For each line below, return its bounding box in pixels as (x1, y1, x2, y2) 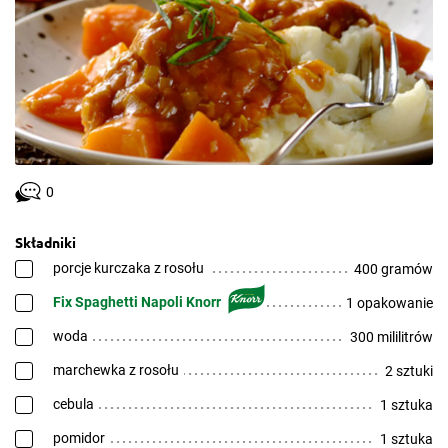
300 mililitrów (350, 329, 433, 345)
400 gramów (354, 261, 433, 277)
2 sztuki (385, 363, 433, 379)
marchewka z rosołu (53, 362, 179, 378)
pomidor (53, 430, 105, 446)
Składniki (15, 233, 76, 251)
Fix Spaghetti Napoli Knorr (53, 294, 221, 310)
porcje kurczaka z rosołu (53, 260, 204, 276)
